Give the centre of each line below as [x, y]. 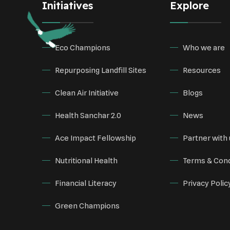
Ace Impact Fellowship [95, 138]
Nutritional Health [86, 160]
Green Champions [87, 206]
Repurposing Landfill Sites [101, 70]
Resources [202, 70]
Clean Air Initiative [87, 93]
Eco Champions [83, 47]
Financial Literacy [86, 183]
